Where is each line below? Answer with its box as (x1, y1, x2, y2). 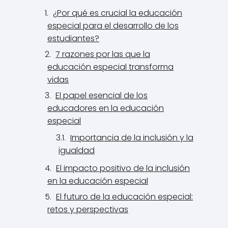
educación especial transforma (47, 61, 174, 73)
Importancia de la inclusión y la (70, 132, 193, 144)
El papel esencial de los (55, 90, 148, 101)
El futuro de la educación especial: (56, 191, 193, 203)
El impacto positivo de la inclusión (56, 162, 190, 174)
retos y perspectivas (47, 204, 128, 215)
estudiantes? (47, 33, 99, 44)
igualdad (59, 145, 95, 156)
